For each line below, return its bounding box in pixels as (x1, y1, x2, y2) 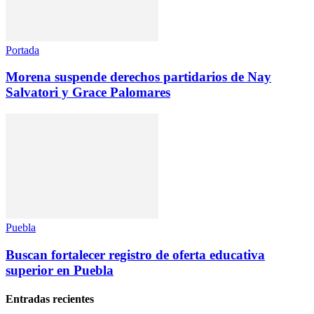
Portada (6, 43, 39, 56)
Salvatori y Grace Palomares (6, 85, 170, 100)
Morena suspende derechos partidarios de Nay (6, 69, 271, 85)
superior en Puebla (6, 262, 114, 278)
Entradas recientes (6, 293, 94, 306)
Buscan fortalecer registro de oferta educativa (6, 247, 265, 262)
